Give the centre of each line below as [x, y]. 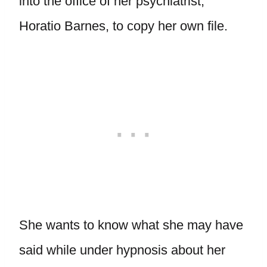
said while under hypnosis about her [122, 250]
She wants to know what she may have [131, 225]
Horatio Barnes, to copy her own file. [123, 26]
